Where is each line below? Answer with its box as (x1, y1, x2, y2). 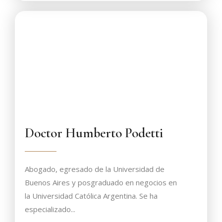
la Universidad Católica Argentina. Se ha (25, 191, 158, 201)
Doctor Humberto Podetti (25, 125, 163, 141)
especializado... (25, 204, 75, 214)
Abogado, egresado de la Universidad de (25, 164, 165, 174)
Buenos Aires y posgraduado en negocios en (25, 177, 177, 187)
